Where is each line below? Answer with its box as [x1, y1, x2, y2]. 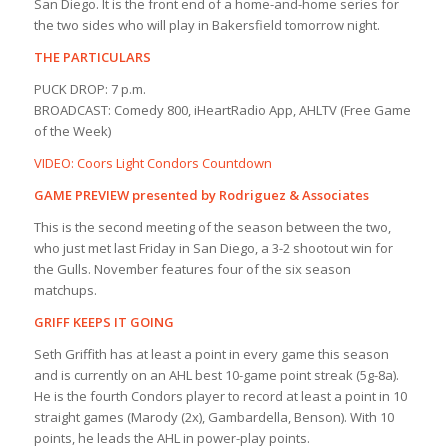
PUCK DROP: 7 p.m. [33, 80, 146, 99]
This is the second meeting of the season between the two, [33, 218, 391, 237]
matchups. [33, 281, 97, 300]
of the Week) [33, 122, 111, 141]
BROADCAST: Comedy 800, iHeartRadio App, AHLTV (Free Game [33, 101, 411, 120]
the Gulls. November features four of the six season [33, 260, 351, 279]
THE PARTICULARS [33, 48, 151, 67]
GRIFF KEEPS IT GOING [33, 313, 174, 332]
